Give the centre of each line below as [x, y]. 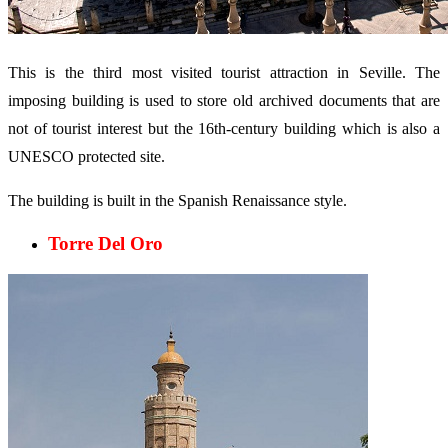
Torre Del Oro [105, 244]
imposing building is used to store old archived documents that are [224, 100]
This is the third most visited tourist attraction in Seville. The [224, 72]
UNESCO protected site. [86, 156]
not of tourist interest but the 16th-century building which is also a [224, 128]
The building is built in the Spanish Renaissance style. [177, 200]
